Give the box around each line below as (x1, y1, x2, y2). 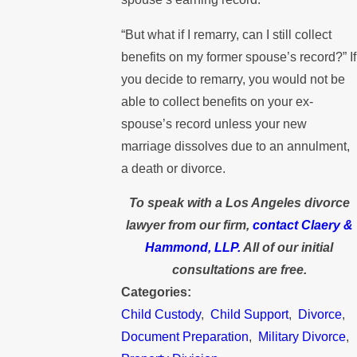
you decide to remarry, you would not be (121, 72, 346, 86)
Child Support (210, 308, 289, 322)
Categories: (121, 285, 195, 300)
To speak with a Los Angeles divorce (128, 196, 350, 210)
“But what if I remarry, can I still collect (121, 27, 332, 41)
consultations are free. (171, 263, 307, 277)
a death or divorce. (121, 161, 226, 175)
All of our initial (241, 241, 334, 255)
